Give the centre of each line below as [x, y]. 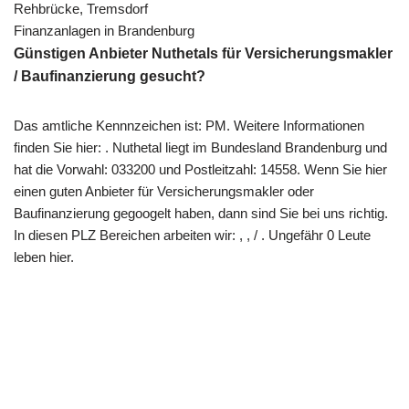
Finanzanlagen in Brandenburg [104, 30]
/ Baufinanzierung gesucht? [110, 76]
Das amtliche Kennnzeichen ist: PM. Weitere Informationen [189, 125]
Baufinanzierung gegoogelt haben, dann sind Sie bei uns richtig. [201, 213]
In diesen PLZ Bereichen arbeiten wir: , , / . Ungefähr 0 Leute [192, 235]
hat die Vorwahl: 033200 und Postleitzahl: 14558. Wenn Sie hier [200, 169]
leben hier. [44, 257]
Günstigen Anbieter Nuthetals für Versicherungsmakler [203, 53]
